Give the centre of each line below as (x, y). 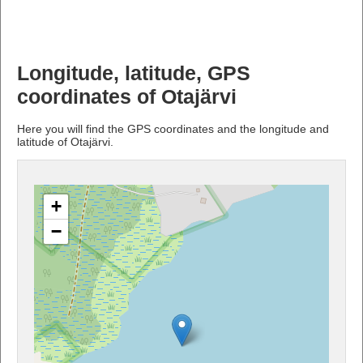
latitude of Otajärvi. (65, 141)
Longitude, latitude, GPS (134, 73)
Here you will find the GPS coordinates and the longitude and (173, 128)
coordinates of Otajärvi (127, 96)
